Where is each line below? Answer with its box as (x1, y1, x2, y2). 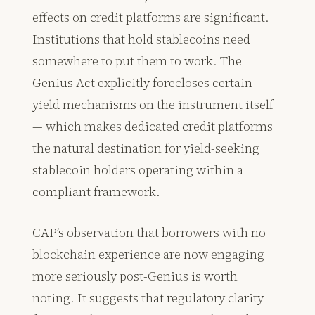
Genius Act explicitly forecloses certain (32, 74, 253, 92)
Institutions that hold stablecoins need (32, 30, 251, 49)
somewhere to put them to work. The (32, 52, 243, 70)
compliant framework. (32, 183, 161, 201)
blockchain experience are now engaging (32, 245, 265, 264)
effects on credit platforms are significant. (32, 8, 270, 27)
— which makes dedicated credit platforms (32, 117, 274, 136)
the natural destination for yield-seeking (32, 139, 260, 157)
